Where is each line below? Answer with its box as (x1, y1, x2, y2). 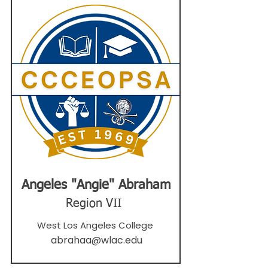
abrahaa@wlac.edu (51, 233, 142, 247)
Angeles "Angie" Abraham (21, 179, 170, 192)
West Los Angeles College (37, 219, 153, 232)
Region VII (66, 197, 121, 209)
